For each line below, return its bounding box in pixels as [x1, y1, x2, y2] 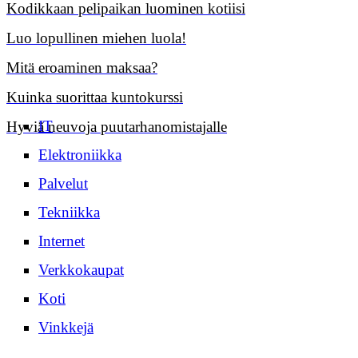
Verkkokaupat [38, 261, 124, 279]
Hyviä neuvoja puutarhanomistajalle [6, 118, 227, 136]
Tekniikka [38, 204, 100, 221]
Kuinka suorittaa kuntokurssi [6, 89, 183, 106]
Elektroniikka [38, 146, 121, 164]
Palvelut [38, 175, 88, 193]
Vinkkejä [38, 319, 93, 336]
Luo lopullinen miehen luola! [6, 30, 186, 47]
